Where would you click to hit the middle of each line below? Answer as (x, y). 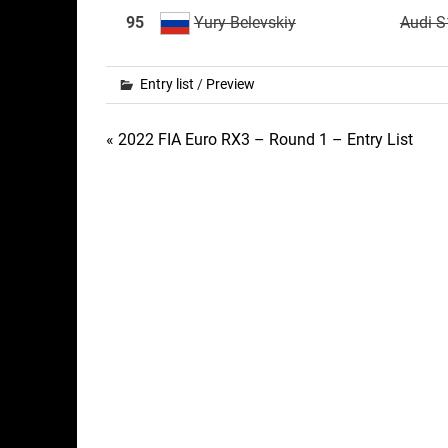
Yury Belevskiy (244, 22)
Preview (230, 83)
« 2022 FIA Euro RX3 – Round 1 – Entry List (259, 139)
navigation (170, 185)
